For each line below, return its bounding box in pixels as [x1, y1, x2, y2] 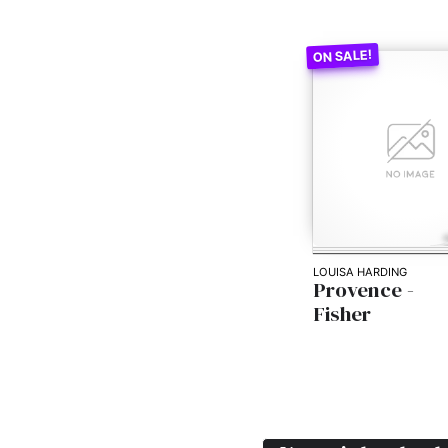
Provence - [313, 275, 415, 305]
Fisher [313, 299, 372, 329]
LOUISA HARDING [313, 265, 408, 280]
